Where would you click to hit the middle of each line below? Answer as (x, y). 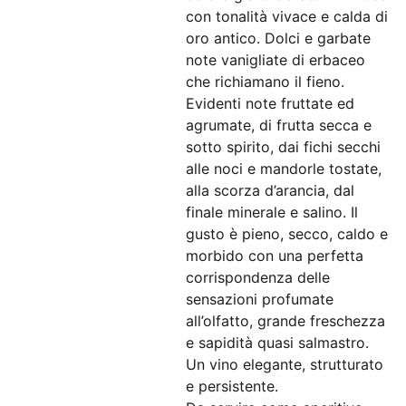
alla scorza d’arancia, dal (270, 190)
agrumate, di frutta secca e (279, 125)
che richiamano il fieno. (265, 82)
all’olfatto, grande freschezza (285, 321)
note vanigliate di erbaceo (275, 60)
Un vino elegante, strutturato (285, 364)
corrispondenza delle (258, 277)
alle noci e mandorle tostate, (284, 169)
